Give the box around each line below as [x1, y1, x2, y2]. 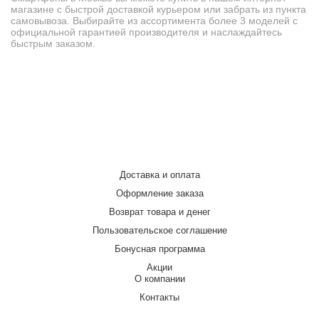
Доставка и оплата [119, 169, 200, 180]
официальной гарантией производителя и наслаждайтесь [11, 26, 282, 38]
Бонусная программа [114, 243, 205, 254]
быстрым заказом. [11, 37, 95, 49]
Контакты [140, 291, 179, 303]
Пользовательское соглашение [92, 224, 227, 236]
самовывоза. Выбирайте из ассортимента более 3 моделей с [11, 14, 298, 26]
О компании [134, 273, 185, 284]
